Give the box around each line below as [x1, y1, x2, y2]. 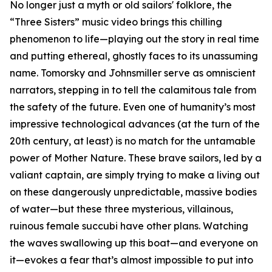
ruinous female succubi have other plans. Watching [10, 220, 248, 233]
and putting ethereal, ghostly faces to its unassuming [10, 50, 258, 63]
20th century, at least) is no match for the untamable [10, 135, 256, 148]
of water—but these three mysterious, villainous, [10, 203, 233, 216]
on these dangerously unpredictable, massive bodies [10, 186, 257, 199]
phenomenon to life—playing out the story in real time [10, 33, 259, 46]
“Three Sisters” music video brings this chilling [10, 16, 222, 29]
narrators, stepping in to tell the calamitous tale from [10, 84, 256, 97]
